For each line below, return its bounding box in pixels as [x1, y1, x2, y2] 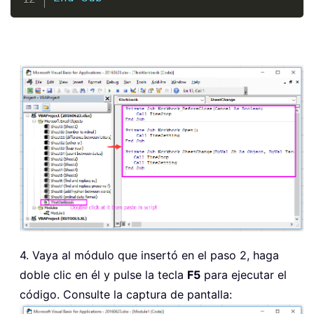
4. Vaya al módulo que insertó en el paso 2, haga [20, 247, 279, 262]
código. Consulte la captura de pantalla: [20, 287, 232, 301]
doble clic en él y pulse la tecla [20, 267, 187, 282]
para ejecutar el [200, 267, 287, 282]
